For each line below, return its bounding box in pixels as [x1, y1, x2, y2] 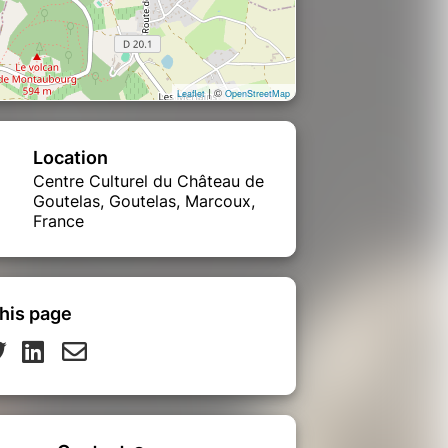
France [33, 210, 84, 231]
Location [33, 146, 108, 168]
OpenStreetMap [225, 86, 290, 100]
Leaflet [177, 86, 205, 100]
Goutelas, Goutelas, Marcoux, [33, 190, 255, 211]
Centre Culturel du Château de [33, 170, 264, 191]
